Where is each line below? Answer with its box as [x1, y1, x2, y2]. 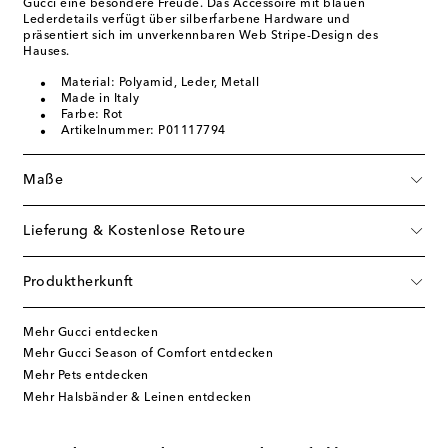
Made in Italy [60, 92, 139, 105]
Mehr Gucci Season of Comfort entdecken [23, 348, 273, 361]
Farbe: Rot [60, 108, 123, 121]
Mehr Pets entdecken [23, 369, 149, 382]
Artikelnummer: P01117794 [60, 124, 226, 137]
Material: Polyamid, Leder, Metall [60, 76, 259, 89]
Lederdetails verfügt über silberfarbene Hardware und [23, 13, 350, 26]
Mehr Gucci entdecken [23, 326, 158, 339]
